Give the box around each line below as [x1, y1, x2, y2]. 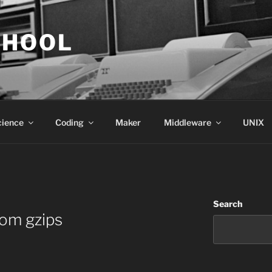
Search [212, 199, 242, 209]
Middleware [163, 117, 211, 127]
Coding [55, 117, 84, 127]
